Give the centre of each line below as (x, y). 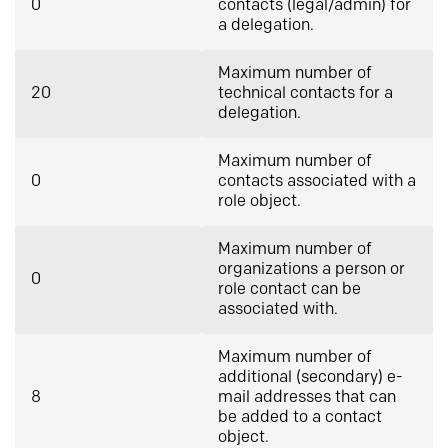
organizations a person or (311, 269)
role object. (259, 201)
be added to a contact (300, 417)
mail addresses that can (307, 397)
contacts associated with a (317, 181)
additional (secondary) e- (310, 377)
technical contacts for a (305, 93)
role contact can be (289, 289)
